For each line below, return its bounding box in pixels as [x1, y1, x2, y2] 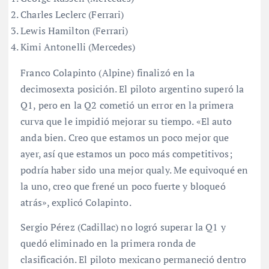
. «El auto [192, 114, 232, 128]
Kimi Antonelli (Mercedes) [20, 40, 136, 53]
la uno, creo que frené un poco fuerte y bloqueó [20, 179, 226, 193]
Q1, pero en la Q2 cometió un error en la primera [20, 98, 234, 112]
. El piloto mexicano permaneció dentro [74, 252, 247, 266]
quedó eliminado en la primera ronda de [20, 236, 196, 250]
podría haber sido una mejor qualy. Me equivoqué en [20, 163, 249, 177]
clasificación [20, 252, 74, 266]
